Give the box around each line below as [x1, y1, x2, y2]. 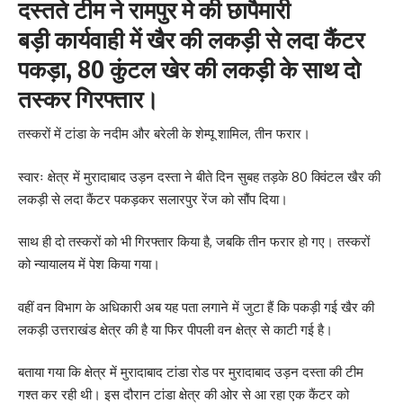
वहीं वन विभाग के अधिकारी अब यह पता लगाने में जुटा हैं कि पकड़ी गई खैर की [18, 298, 374, 316]
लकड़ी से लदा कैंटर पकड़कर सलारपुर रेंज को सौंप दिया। [18, 190, 288, 208]
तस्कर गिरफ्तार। [18, 83, 159, 113]
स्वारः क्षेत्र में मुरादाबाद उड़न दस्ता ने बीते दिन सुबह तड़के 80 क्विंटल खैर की [18, 167, 381, 185]
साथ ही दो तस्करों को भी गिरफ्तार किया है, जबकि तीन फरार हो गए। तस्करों [18, 233, 370, 251]
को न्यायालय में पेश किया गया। [18, 255, 160, 273]
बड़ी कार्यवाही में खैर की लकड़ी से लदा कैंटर [18, 23, 364, 54]
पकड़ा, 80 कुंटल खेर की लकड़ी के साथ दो [18, 53, 361, 84]
